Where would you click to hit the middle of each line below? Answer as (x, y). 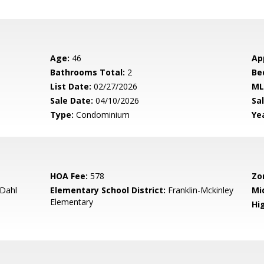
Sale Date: (72, 100)
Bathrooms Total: (88, 72)
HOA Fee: (69, 176)
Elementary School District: (108, 190)
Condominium (102, 115)
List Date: (71, 86)
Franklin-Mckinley (200, 190)
